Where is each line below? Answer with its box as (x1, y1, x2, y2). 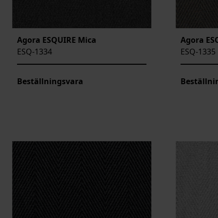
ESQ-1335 (181, 46, 216, 57)
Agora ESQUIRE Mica (17, 35, 96, 46)
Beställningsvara (17, 76, 83, 87)
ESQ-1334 (17, 46, 52, 57)
